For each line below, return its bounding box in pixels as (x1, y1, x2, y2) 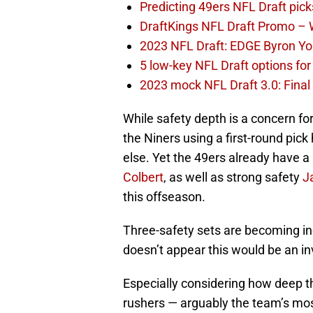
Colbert (123, 170, 163, 185)
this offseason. (123, 189, 205, 205)
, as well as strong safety (163, 170, 303, 185)
